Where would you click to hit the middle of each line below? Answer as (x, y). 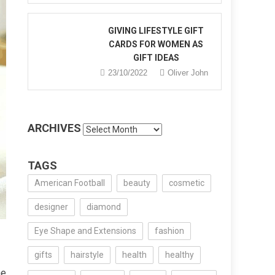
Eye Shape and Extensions (86, 231)
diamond (104, 207)
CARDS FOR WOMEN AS (156, 44)
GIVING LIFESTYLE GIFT (156, 31)
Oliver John (188, 73)
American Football (70, 183)
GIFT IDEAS (156, 58)
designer (52, 207)
